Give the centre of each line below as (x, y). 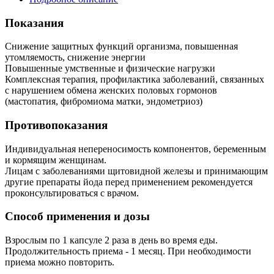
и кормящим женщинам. (56, 160)
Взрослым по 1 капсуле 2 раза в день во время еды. (111, 240)
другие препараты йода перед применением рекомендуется (129, 182)
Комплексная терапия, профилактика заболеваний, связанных (135, 80)
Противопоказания (56, 125)
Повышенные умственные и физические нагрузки (110, 68)
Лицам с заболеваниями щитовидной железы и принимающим (136, 171)
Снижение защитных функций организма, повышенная (121, 46)
